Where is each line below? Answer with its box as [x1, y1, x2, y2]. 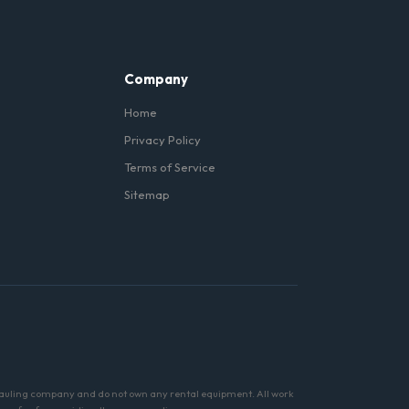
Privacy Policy [124, 132, 201, 147]
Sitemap [124, 187, 170, 202]
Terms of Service [124, 160, 215, 174]
